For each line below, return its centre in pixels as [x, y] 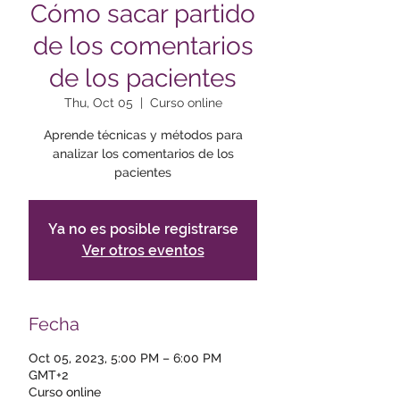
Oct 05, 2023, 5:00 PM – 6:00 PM [125, 358]
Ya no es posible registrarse [143, 229]
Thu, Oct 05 [98, 103]
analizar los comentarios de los [143, 154]
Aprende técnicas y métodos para [143, 135]
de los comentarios [143, 46]
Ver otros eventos [143, 250]
